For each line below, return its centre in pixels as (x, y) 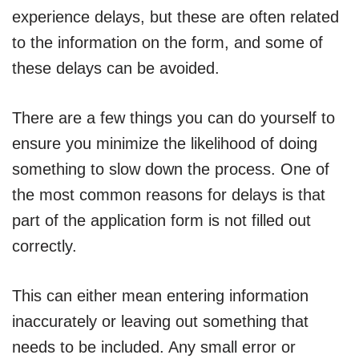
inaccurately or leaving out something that (160, 322)
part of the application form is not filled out (161, 221)
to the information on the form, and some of (167, 43)
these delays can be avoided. (116, 69)
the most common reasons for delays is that (169, 195)
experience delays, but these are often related (175, 17)
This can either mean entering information (160, 296)
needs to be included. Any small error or (154, 347)
